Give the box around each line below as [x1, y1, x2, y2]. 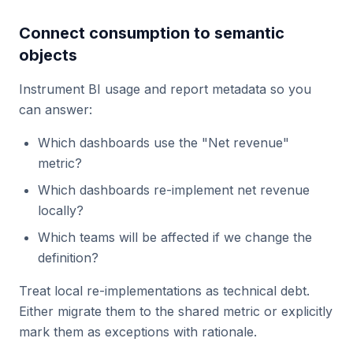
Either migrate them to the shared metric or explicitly [19, 303, 333, 319]
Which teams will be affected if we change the [38, 229, 312, 245]
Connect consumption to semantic [19, 24, 284, 43]
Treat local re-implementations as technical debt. [19, 283, 310, 299]
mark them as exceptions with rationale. [19, 324, 257, 340]
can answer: [19, 102, 92, 117]
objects [19, 46, 77, 65]
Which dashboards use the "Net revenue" [38, 135, 289, 150]
